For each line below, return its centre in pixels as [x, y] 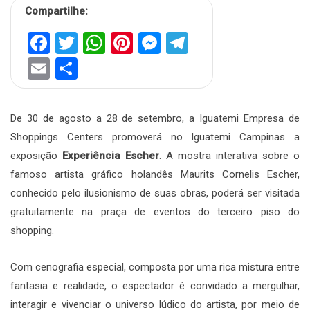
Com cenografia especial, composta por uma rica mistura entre [155, 267]
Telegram [235, 43]
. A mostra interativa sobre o [229, 155]
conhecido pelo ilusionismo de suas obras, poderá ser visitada [155, 193]
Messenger [216, 43]
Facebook [98, 43]
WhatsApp [156, 43]
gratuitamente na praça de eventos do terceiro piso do [155, 211]
